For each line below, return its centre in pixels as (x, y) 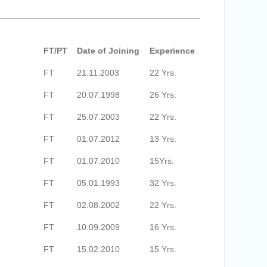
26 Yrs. (163, 95)
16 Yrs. (163, 227)
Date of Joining (108, 51)
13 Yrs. (163, 139)
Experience (172, 51)
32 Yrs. (163, 183)
